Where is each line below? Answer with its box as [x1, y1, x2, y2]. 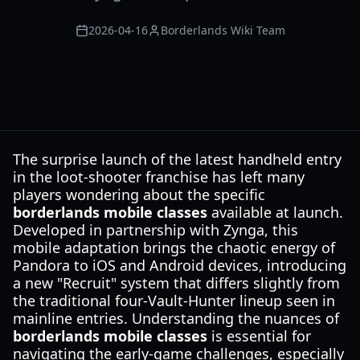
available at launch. [207, 202, 343, 222]
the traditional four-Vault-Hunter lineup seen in [13, 291, 335, 310]
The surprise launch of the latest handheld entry [13, 149, 342, 169]
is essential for [207, 326, 311, 346]
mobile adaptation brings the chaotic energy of [13, 238, 335, 257]
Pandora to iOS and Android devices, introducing [13, 256, 346, 275]
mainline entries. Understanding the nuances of [13, 309, 339, 328]
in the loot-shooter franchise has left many [13, 167, 305, 186]
